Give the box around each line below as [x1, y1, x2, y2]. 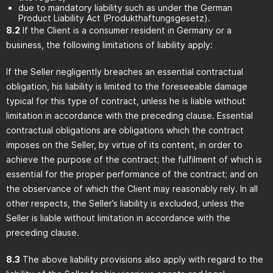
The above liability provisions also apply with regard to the [20, 254, 263, 264]
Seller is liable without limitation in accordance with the [6, 213, 230, 223]
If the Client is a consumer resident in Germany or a [20, 25, 232, 35]
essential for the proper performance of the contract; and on [6, 169, 258, 179]
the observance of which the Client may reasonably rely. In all [6, 183, 258, 194]
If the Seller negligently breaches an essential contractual [6, 66, 243, 77]
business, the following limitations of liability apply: [6, 40, 213, 50]
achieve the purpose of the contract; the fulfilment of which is [6, 154, 262, 165]
